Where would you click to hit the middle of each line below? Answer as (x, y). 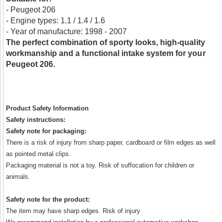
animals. (18, 177)
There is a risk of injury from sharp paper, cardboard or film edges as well (111, 142)
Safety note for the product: (48, 199)
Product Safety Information (48, 108)
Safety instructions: (36, 120)
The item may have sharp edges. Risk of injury (73, 211)
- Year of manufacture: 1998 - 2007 (67, 31)
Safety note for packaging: (46, 131)
